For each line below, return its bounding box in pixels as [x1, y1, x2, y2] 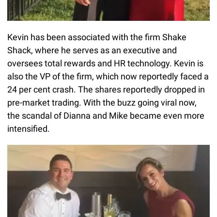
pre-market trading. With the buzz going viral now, [7, 97, 197, 108]
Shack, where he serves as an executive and [7, 45, 177, 55]
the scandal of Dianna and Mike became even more [7, 110, 204, 121]
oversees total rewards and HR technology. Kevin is [7, 58, 203, 68]
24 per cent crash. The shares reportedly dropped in [7, 84, 205, 94]
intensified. [7, 123, 50, 134]
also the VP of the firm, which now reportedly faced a [7, 71, 209, 81]
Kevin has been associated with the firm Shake [7, 31, 186, 42]
